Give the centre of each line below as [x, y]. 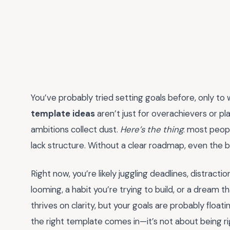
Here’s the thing [152, 129]
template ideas [63, 113]
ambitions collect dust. [75, 129]
